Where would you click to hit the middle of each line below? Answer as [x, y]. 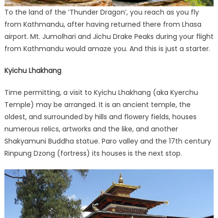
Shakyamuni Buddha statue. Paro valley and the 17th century [108, 141]
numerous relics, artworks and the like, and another [91, 129]
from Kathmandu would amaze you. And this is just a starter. [107, 48]
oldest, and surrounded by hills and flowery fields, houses [100, 117]
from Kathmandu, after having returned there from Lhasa [103, 24]
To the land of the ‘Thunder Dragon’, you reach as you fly [101, 12]
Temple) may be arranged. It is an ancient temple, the [97, 104]
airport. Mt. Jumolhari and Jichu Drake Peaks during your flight [109, 36]
